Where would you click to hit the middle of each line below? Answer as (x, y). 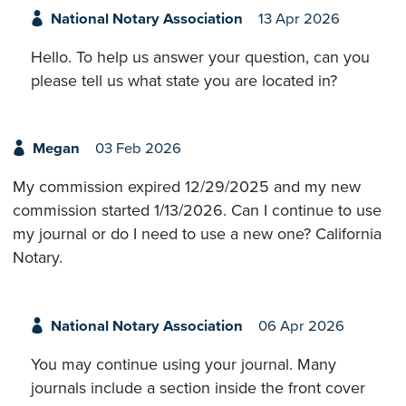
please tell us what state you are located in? (184, 80)
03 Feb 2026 (138, 149)
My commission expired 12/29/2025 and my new (187, 187)
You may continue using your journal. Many (184, 364)
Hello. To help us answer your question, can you (200, 57)
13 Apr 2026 (299, 19)
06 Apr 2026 (301, 326)
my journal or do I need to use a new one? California (197, 234)
